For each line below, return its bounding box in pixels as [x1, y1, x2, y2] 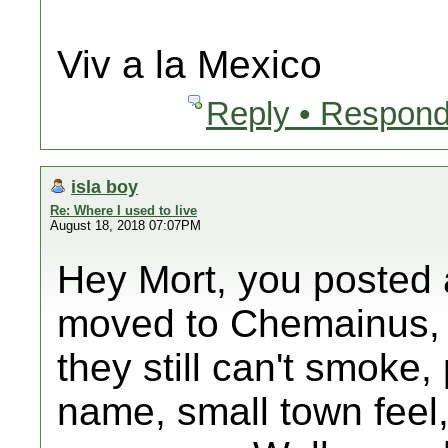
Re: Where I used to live [50, 203, 197, 218]
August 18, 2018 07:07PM [50, 218, 201, 233]
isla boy [71, 176, 138, 197]
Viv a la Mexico [57, 43, 322, 86]
